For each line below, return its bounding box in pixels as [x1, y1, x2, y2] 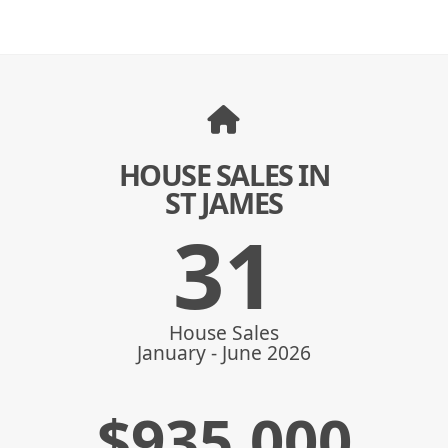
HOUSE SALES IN [118, 155, 330, 194]
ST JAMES [165, 183, 283, 222]
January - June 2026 [137, 339, 311, 366]
